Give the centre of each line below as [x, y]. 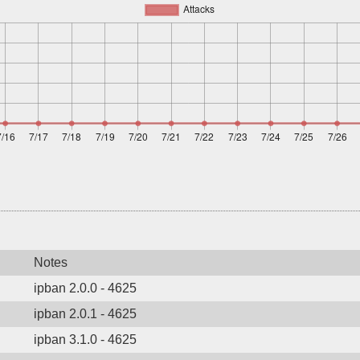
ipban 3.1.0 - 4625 [85, 340]
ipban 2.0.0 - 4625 [85, 288]
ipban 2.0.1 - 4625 [85, 314]
